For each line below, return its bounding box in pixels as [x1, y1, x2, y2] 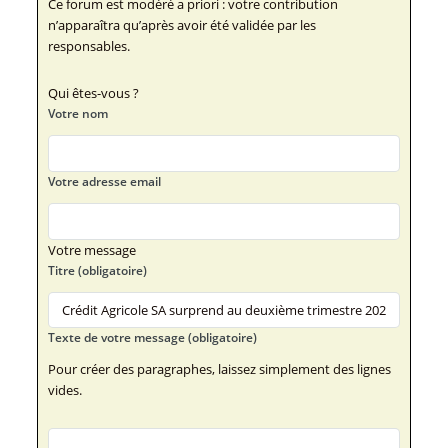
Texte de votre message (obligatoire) [47, 329, 257, 347]
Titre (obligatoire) [47, 261, 147, 279]
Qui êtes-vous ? [47, 84, 139, 103]
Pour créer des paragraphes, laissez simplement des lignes [47, 360, 391, 379]
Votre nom [47, 105, 108, 123]
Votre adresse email [47, 172, 161, 190]
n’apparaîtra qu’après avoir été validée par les [47, 15, 316, 34]
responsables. [47, 36, 130, 55]
